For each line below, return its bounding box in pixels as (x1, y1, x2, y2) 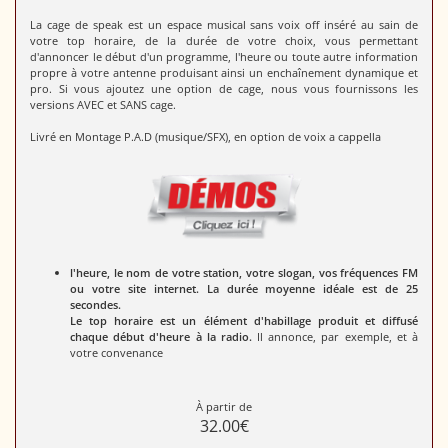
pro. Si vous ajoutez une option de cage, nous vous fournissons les (30, 81, 418, 97)
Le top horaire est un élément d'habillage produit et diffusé (70, 313, 418, 329)
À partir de (196, 399, 252, 415)
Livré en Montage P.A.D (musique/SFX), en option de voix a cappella (30, 129, 381, 145)
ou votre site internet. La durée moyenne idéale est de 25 (70, 281, 418, 297)
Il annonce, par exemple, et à (251, 329, 419, 345)
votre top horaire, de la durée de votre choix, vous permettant (30, 33, 418, 49)
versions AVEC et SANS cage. (30, 97, 176, 113)
